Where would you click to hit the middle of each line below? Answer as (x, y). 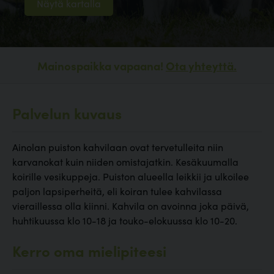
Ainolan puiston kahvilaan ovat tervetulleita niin (118, 147)
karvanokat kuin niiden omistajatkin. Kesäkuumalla (125, 162)
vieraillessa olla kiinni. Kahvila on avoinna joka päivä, (131, 206)
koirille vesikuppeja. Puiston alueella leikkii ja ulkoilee (131, 176)
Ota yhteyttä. (201, 66)
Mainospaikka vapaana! (102, 66)
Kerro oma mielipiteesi (89, 251)
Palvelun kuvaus (67, 113)
